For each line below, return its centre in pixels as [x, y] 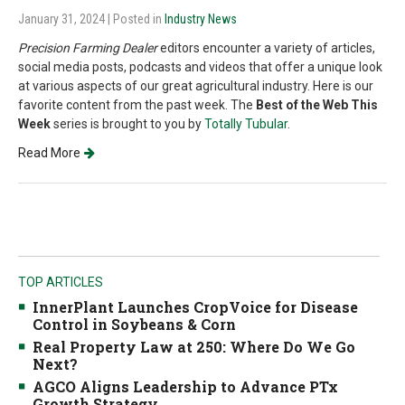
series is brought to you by [127, 124]
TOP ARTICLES [61, 282]
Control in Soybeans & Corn [134, 324]
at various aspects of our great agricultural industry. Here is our [196, 86]
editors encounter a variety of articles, [266, 48]
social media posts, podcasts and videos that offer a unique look [200, 67]
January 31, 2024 [63, 19]
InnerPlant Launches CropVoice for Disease [195, 307]
